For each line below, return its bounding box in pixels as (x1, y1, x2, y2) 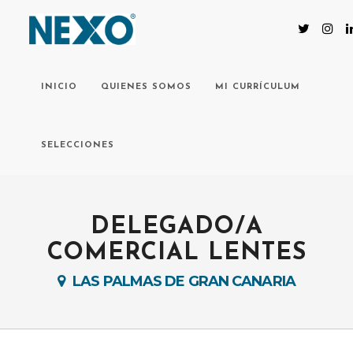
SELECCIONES (41, 141, 115, 150)
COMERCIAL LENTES (46, 241, 307, 266)
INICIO (41, 83, 78, 91)
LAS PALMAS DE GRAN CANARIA (72, 273, 295, 290)
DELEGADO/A (90, 215, 263, 240)
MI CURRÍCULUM (215, 83, 301, 91)
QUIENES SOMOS (101, 83, 192, 91)
